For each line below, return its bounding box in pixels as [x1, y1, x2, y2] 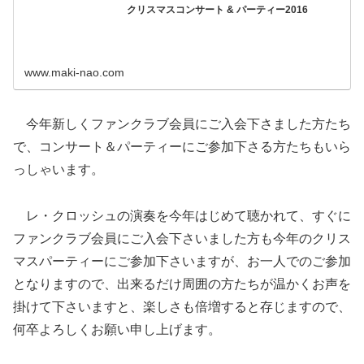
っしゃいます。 [13, 162, 104, 177]
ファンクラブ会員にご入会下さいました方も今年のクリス [13, 232, 351, 246]
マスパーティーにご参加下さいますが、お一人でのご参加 [13, 254, 351, 269]
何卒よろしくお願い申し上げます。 [13, 323, 221, 337]
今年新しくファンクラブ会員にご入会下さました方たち [26, 117, 351, 132]
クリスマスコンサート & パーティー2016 [127, 4, 309, 16]
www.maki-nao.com [24, 66, 125, 80]
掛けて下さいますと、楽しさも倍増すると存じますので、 [13, 300, 351, 314]
